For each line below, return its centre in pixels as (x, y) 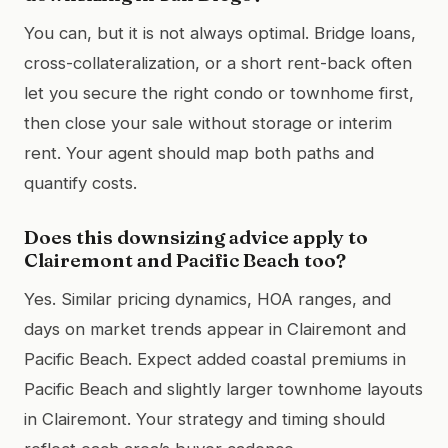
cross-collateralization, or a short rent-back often (218, 62)
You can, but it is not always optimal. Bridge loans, (220, 32)
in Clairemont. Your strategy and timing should (204, 418)
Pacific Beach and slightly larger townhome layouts (223, 388)
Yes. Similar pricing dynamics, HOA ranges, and (207, 298)
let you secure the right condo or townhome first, (219, 92)
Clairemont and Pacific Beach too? (185, 259)
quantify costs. (80, 182)
